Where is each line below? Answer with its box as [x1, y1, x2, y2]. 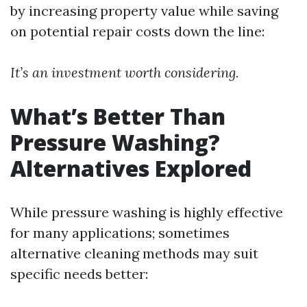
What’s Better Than [10, 101, 225, 131]
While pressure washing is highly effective [10, 204, 283, 221]
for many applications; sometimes [10, 224, 230, 241]
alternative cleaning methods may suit [10, 245, 258, 262]
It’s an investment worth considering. [10, 64, 239, 81]
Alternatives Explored [10, 153, 251, 183]
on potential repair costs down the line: [10, 23, 265, 40]
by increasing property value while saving [10, 2, 278, 19]
